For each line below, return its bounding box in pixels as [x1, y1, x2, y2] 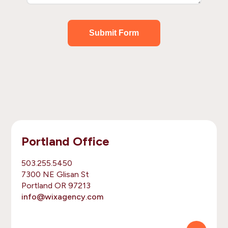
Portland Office [21, 134, 110, 149]
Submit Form [89, 28, 139, 37]
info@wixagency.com [21, 192, 104, 202]
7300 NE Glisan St [21, 169, 90, 179]
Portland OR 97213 [21, 181, 91, 190]
